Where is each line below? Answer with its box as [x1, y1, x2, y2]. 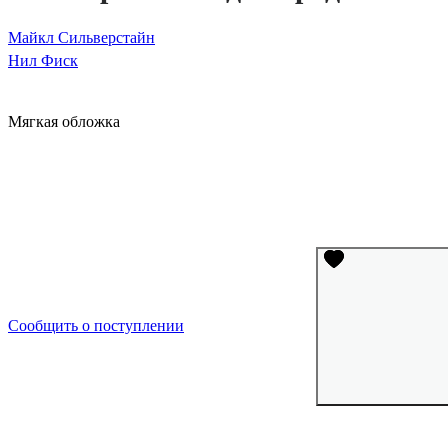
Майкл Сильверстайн [8, 29, 155, 47]
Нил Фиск [8, 52, 78, 70]
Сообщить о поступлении [8, 317, 184, 335]
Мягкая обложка [8, 112, 120, 130]
